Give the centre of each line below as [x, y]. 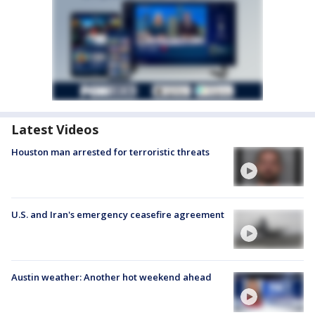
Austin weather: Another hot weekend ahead [111, 277]
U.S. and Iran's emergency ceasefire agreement [118, 215]
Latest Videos [55, 129]
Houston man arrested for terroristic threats [110, 152]
